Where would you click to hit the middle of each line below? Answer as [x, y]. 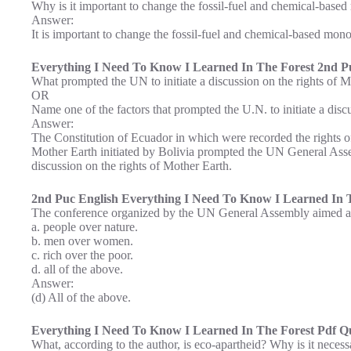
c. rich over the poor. [82, 255]
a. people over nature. [85, 226]
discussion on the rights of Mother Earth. [132, 165]
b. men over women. [82, 241]
